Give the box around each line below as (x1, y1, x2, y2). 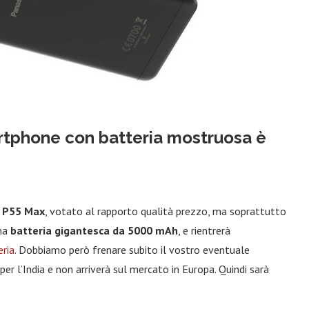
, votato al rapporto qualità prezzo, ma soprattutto (45, 204, 286, 218)
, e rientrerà (178, 223, 230, 237)
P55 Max (2, 204, 45, 218)
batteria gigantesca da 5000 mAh (10, 223, 178, 237)
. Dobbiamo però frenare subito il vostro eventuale (14, 243, 250, 257)
